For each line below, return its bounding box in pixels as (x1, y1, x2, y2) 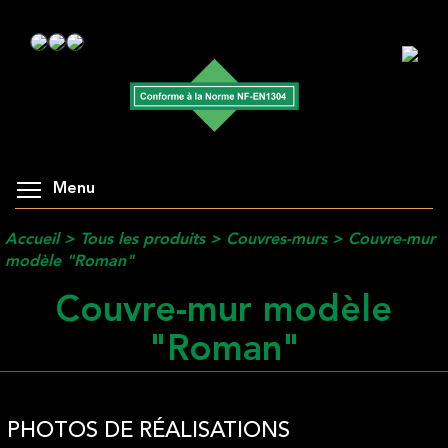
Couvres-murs (226, 232, 327, 249)
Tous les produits (80, 232, 205, 249)
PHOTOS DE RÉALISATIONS (6, 419, 290, 442)
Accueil (5, 232, 59, 249)
